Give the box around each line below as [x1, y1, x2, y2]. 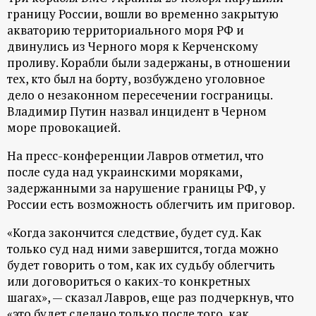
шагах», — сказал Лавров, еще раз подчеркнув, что [7, 289, 294, 306]
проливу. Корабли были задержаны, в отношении [7, 54, 291, 71]
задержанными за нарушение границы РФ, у [7, 180, 266, 197]
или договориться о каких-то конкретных [7, 273, 250, 290]
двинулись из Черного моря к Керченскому [7, 38, 258, 55]
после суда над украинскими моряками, [7, 164, 242, 181]
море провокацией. [7, 119, 123, 136]
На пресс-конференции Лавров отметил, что [7, 147, 264, 164]
